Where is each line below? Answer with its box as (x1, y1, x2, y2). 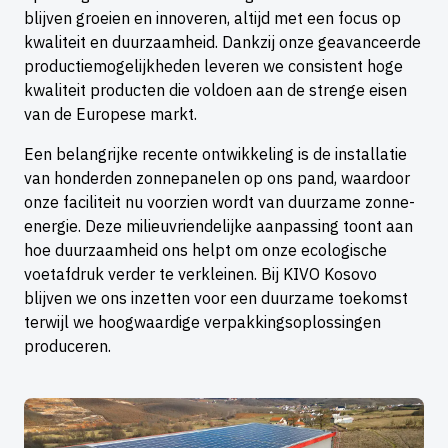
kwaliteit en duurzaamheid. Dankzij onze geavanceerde (24, 32, 421, 53)
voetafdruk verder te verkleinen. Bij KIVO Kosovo (24, 264, 377, 285)
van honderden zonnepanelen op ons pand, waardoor (24, 168, 410, 189)
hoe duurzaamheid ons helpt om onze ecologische (24, 240, 387, 261)
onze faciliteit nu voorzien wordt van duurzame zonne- (24, 192, 415, 213)
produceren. (24, 336, 111, 357)
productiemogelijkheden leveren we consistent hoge (24, 56, 403, 77)
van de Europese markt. (24, 104, 197, 125)
